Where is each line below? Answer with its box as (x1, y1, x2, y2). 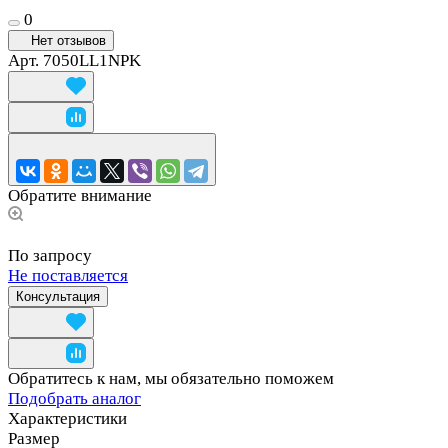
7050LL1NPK (43, 51, 141, 71)
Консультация (16, 289, 100, 305)
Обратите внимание (8, 186, 152, 206)
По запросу (8, 246, 92, 266)
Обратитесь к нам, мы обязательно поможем (8, 369, 334, 389)
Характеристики (8, 409, 127, 429)
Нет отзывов (31, 33, 106, 49)
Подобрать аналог (8, 389, 141, 409)
